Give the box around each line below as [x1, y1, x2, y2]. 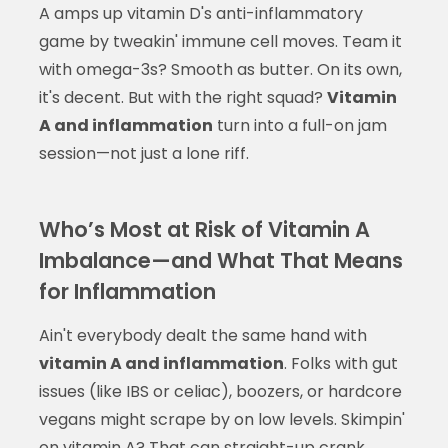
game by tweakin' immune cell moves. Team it [38, 29, 402, 53]
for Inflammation [38, 276, 216, 306]
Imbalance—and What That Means [38, 245, 403, 275]
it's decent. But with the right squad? [38, 85, 327, 109]
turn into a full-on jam [212, 113, 387, 137]
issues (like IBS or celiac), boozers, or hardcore [38, 379, 402, 403]
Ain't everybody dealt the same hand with [38, 323, 367, 347]
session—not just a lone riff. [38, 141, 249, 165]
